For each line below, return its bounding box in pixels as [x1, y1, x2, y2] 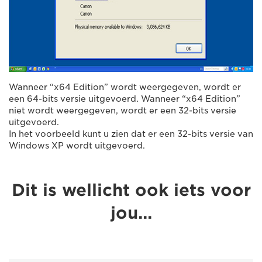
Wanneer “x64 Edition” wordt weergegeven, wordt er [9, 82, 241, 92]
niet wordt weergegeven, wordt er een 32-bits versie [9, 105, 236, 115]
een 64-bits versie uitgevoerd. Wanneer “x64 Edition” [9, 94, 240, 104]
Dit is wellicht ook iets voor [11, 180, 251, 200]
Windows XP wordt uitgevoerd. [9, 140, 145, 150]
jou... [110, 202, 152, 223]
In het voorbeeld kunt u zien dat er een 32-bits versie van [9, 129, 253, 139]
